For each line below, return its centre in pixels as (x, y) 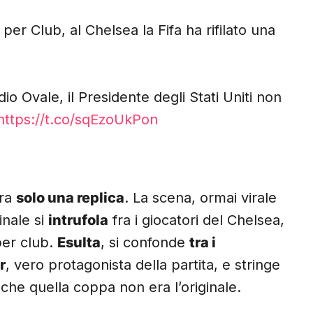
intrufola (78, 220)
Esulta (79, 243)
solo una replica (70, 198)
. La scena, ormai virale (201, 198)
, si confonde (145, 243)
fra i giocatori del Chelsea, (196, 220)
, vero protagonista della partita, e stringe (143, 265)
